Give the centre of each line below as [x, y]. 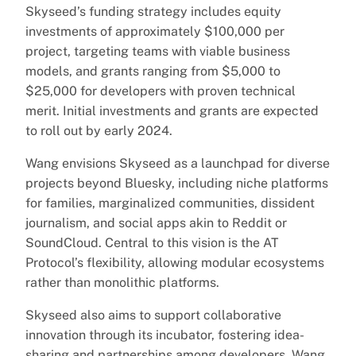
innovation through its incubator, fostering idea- [165, 335]
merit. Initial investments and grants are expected [172, 110]
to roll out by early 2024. [99, 130]
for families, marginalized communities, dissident [170, 203]
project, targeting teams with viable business [158, 51]
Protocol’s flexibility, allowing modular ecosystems [175, 262]
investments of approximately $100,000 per [155, 31]
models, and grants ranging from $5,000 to [153, 71]
